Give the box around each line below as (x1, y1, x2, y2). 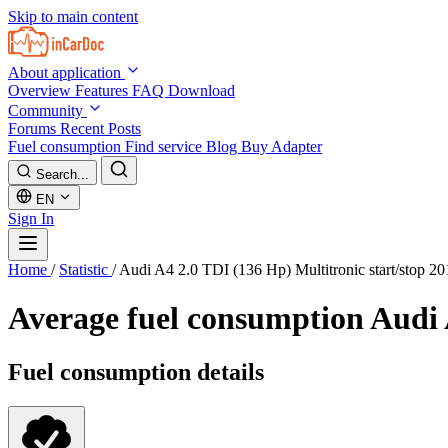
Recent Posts (60, 120, 141, 137)
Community (8, 102, 87, 119)
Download (168, 82, 235, 99)
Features (75, 82, 132, 99)
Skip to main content (8, 8, 138, 25)
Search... (36, 167, 89, 182)
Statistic (59, 261, 112, 278)
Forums (8, 120, 60, 137)
